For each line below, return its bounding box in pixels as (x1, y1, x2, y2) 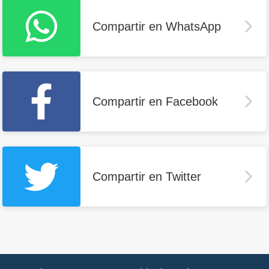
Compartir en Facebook (92, 95, 218, 109)
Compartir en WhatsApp (92, 20, 221, 34)
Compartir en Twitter (92, 170, 201, 184)
